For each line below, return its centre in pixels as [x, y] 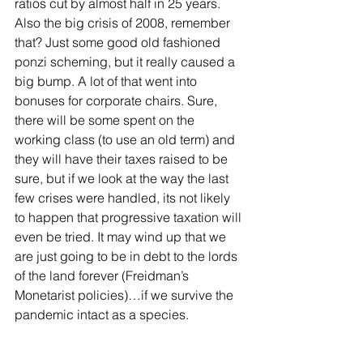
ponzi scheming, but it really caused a [126, 62]
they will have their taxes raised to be [123, 159]
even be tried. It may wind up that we [122, 237]
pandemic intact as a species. [102, 314]
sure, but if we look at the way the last [123, 178]
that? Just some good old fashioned [119, 42]
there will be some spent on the [106, 120]
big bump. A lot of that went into [107, 81]
